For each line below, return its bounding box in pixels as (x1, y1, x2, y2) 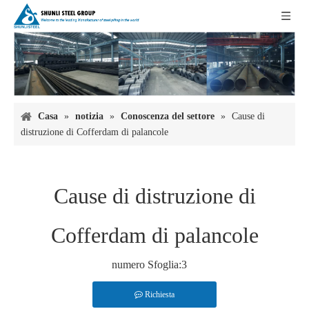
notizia (75, 111, 103, 122)
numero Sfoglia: (111, 259, 181, 271)
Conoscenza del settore (121, 111, 215, 122)
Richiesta (145, 290, 175, 300)
